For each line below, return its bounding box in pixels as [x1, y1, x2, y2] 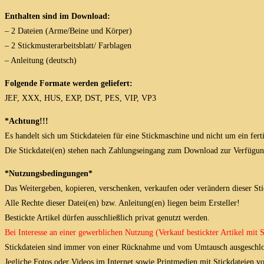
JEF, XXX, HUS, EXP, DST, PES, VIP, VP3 [5, 94, 156, 103]
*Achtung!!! [5, 117, 48, 126]
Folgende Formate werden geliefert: [5, 79, 133, 88]
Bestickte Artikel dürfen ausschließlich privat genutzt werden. [5, 213, 210, 223]
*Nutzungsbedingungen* [5, 169, 93, 179]
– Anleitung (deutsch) [5, 56, 77, 65]
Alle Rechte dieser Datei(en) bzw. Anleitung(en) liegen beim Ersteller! [5, 199, 240, 208]
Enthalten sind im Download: [5, 12, 110, 21]
